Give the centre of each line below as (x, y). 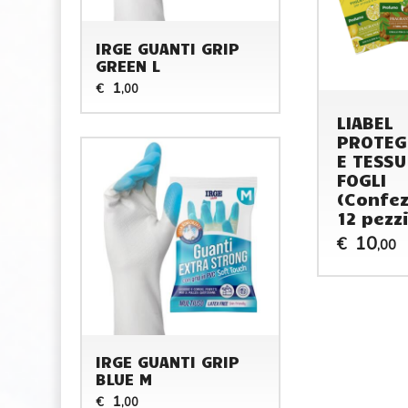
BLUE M (124, 378)
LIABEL (365, 122)
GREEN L (128, 65)
